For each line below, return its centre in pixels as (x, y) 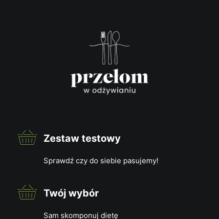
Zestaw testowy (82, 138)
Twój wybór (71, 193)
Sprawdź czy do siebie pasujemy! (101, 161)
